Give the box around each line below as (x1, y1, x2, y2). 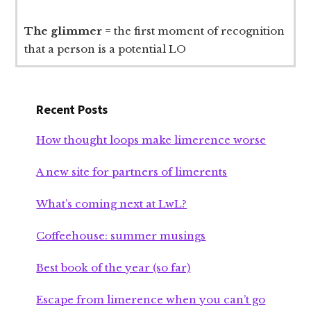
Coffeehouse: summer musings (36, 228, 206, 242)
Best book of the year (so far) (36, 260, 191, 274)
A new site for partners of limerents (36, 165, 228, 178)
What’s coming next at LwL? (36, 196, 187, 210)
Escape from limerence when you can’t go (36, 292, 266, 306)
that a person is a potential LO (24, 42, 187, 56)
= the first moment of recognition (102, 24, 285, 37)
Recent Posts (36, 101, 108, 117)
